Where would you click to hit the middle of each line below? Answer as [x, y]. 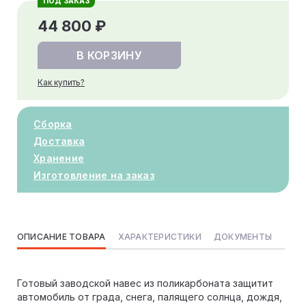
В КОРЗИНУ [109, 55]
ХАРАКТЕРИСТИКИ [159, 236]
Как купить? [61, 82]
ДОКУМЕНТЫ [243, 236]
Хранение [59, 158]
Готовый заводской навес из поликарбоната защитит [145, 283]
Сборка [53, 124]
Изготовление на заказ [94, 175]
